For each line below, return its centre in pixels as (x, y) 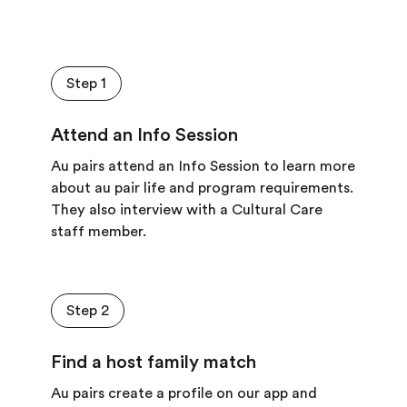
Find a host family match (154, 362)
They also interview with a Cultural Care (187, 210)
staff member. (99, 232)
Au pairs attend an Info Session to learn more (203, 166)
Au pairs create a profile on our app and (184, 393)
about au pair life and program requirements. (202, 188)
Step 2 (88, 311)
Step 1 (86, 84)
